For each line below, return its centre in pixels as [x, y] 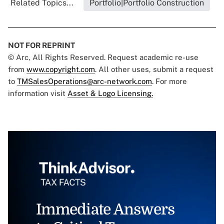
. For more [169, 81]
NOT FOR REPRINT [41, 45]
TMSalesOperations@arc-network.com [84, 81]
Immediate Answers [105, 210]
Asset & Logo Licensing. [110, 93]
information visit [38, 93]
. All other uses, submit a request [154, 69]
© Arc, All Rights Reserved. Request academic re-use [103, 57]
